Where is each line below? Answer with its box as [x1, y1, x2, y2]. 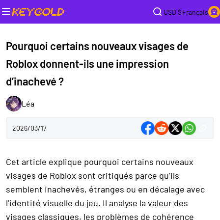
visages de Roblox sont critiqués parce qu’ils [6, 169, 179, 181]
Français [182, 7, 208, 16]
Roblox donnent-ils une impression [6, 56, 169, 70]
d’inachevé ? [6, 74, 64, 87]
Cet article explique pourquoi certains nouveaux [6, 156, 193, 167]
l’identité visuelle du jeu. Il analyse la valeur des [6, 197, 188, 208]
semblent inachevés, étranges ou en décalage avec [6, 183, 205, 194]
